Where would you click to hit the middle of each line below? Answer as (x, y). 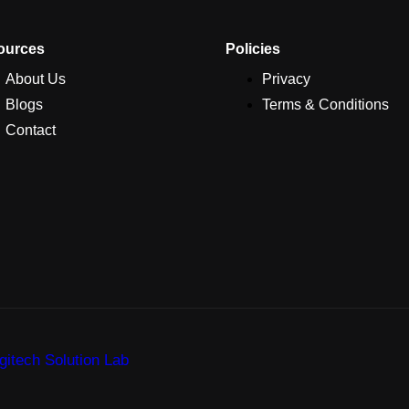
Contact (30, 130)
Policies (252, 48)
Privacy (286, 79)
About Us (35, 79)
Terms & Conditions (325, 104)
